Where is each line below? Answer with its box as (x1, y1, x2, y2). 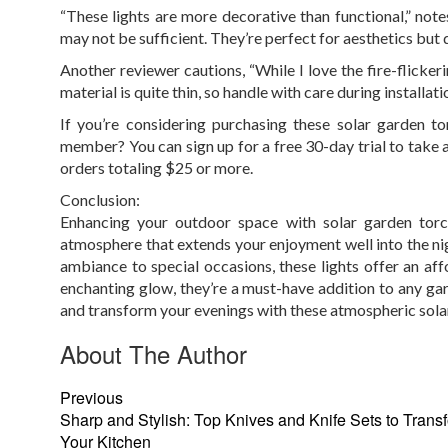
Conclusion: (60, 190, 140, 210)
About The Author (60, 336, 247, 372)
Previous (60, 386, 123, 410)
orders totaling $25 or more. (60, 158, 253, 178)
